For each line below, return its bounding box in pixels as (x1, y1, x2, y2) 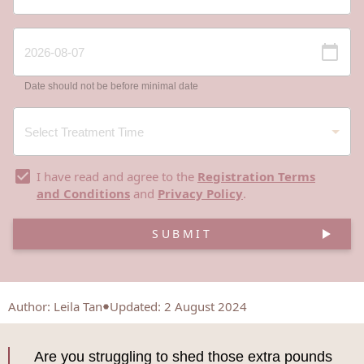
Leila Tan (54, 298, 102, 315)
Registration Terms (197, 168, 315, 185)
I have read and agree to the (37, 168, 197, 185)
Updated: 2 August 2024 (110, 298, 247, 315)
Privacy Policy (158, 185, 243, 202)
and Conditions (37, 185, 130, 202)
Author (8, 298, 47, 315)
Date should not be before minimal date (24, 80, 198, 93)
